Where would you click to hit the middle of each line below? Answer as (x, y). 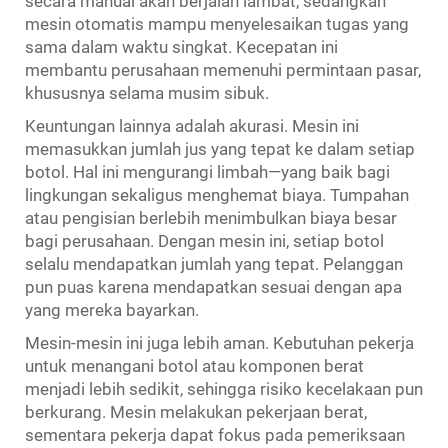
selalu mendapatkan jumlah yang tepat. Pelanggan (214, 263)
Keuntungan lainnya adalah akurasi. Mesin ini (192, 125)
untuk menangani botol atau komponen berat (194, 365)
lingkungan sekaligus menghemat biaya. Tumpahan (217, 194)
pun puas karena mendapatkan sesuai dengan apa (213, 286)
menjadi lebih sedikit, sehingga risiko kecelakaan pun (224, 388)
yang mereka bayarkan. (112, 309)
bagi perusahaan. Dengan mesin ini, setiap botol (204, 240)
